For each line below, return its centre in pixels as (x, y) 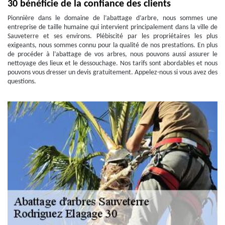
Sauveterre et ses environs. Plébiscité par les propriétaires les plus (113, 36)
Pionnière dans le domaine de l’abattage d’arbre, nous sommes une (113, 18)
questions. (22, 82)
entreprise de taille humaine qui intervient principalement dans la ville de (113, 27)
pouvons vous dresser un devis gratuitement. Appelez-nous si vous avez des (113, 73)
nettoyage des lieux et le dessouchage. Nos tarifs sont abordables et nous (113, 64)
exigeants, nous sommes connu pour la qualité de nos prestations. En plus (113, 45)
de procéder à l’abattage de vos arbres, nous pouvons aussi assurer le (113, 54)
